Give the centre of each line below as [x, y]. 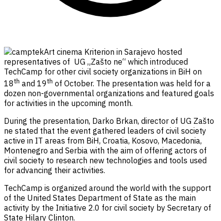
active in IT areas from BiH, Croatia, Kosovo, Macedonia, [103, 140]
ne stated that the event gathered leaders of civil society [105, 130]
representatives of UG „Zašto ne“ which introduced [96, 61]
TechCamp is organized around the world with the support [108, 188]
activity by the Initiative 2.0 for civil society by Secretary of [108, 207]
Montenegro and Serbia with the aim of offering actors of [105, 150]
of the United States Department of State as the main [100, 198]
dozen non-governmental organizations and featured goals [109, 93]
